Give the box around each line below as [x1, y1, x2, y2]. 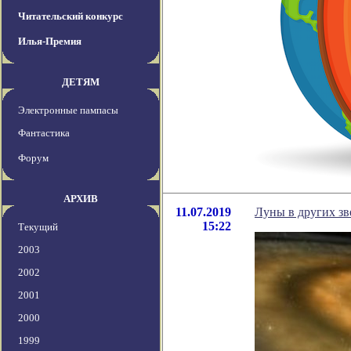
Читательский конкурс [18, 10, 123, 23]
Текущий [18, 221, 58, 233]
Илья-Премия [18, 35, 81, 48]
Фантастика [18, 127, 70, 139]
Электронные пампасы [18, 104, 118, 117]
